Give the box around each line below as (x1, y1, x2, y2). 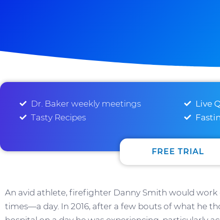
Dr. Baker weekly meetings (30, 99, 141, 109)
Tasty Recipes (30, 112, 86, 122)
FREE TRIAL (152, 147, 204, 156)
